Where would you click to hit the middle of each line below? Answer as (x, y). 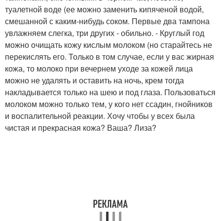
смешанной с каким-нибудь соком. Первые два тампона (107, 21)
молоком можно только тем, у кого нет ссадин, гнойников (109, 104)
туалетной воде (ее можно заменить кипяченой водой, (104, 9)
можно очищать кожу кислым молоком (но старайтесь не (109, 45)
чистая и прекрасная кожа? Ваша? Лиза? (81, 128)
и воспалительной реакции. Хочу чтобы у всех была (100, 116)
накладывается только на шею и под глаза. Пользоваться (110, 92)
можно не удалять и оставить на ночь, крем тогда (94, 80)
